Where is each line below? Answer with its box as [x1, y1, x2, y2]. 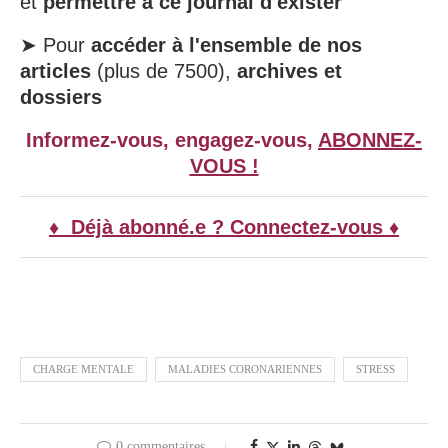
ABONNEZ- [318, 128, 422, 151]
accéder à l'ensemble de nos [91, 33, 362, 56]
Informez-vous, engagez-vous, [26, 128, 318, 151]
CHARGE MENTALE [33, 362, 134, 375]
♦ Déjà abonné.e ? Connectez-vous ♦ [49, 215, 399, 238]
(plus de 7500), [91, 59, 237, 82]
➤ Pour [20, 33, 91, 56]
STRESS [356, 362, 395, 375]
